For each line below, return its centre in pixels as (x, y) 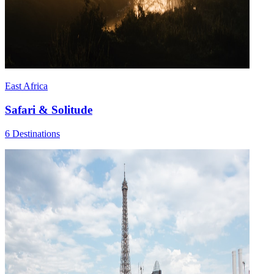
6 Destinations (32, 133)
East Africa (26, 86)
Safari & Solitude (49, 110)
